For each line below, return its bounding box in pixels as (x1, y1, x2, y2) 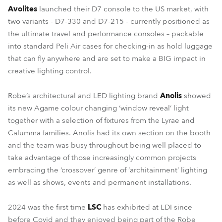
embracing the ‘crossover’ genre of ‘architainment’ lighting (8, 165, 207, 175)
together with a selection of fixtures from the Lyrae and (8, 115, 195, 125)
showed (182, 91, 211, 101)
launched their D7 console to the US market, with (37, 4, 209, 14)
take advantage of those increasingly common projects (8, 153, 196, 163)
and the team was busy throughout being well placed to (8, 140, 201, 150)
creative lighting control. (8, 66, 92, 76)
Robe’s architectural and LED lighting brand (8, 91, 160, 101)
